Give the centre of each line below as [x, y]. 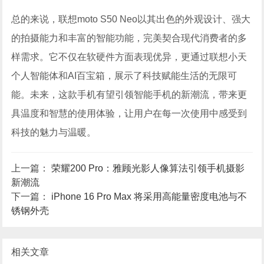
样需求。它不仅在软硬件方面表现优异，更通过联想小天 [129, 57]
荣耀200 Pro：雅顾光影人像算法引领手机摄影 [148, 169]
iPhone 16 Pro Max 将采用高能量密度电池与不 [149, 197]
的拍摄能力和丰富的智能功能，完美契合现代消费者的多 [129, 38]
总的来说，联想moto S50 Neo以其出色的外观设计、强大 [131, 19]
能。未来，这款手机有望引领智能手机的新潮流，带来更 [129, 95]
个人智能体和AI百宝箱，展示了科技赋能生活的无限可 [124, 76]
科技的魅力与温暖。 [54, 133]
